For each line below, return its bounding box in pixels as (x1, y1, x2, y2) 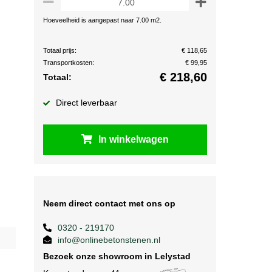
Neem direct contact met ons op (43, 199, 175, 208)
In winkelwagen (98, 134, 169, 144)
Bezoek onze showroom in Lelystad (43, 251, 191, 261)
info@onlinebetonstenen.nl (58, 235, 160, 245)
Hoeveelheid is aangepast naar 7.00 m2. (43, 16, 161, 24)
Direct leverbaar (56, 98, 117, 107)
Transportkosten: (43, 59, 94, 66)
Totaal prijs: (43, 47, 76, 54)
